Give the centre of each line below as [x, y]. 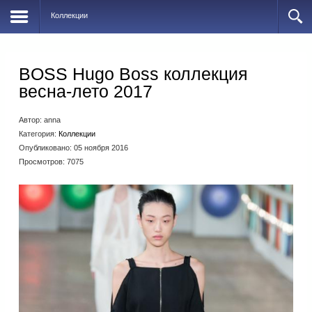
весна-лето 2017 [86, 91]
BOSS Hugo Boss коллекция [133, 74]
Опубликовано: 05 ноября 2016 [73, 148]
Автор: [31, 120]
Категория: [39, 134]
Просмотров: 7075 [51, 162]
